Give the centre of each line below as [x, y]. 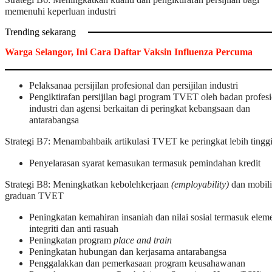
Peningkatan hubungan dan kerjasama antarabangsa [128, 252]
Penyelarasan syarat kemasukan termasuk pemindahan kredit [145, 163]
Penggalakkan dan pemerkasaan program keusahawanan [137, 264]
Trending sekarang [40, 32]
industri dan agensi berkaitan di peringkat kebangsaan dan [140, 109]
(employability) [200, 184]
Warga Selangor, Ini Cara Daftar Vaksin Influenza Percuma [129, 52]
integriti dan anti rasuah [74, 229]
